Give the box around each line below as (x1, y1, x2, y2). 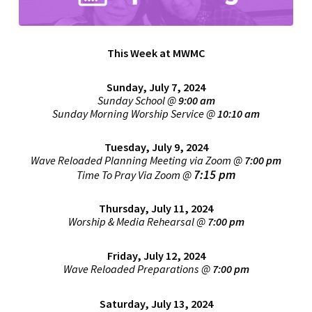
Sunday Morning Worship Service (52, 106, 204, 120)
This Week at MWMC (107, 46, 205, 61)
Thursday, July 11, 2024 (99, 201, 213, 216)
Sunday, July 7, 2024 (107, 79, 205, 94)
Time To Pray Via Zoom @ (77, 167, 194, 182)
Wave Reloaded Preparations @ (63, 261, 212, 276)
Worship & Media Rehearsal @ (68, 214, 208, 229)
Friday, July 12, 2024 (107, 248, 205, 263)
